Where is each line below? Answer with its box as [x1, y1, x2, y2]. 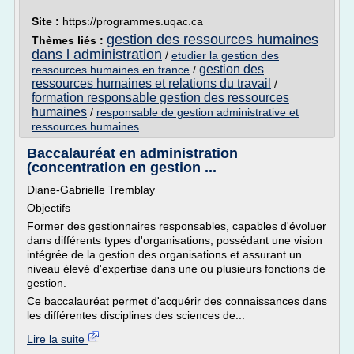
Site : [32, 15, 62, 28]
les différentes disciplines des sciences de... [27, 309, 245, 322]
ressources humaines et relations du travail [32, 77, 271, 90]
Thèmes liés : [32, 34, 107, 47]
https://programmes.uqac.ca [62, 15, 203, 28]
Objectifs [27, 201, 70, 214]
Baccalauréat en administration [27, 145, 238, 161]
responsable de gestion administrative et [96, 106, 299, 119]
